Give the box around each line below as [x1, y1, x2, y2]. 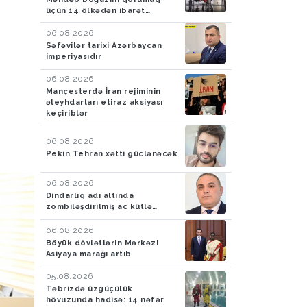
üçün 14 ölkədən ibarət [45, 5, 145, 15]
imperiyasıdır [45, 51, 101, 61]
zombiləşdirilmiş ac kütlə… [45, 201, 158, 211]
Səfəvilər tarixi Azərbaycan [45, 40, 162, 50]
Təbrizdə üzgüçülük [45, 284, 133, 293]
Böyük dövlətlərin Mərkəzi [45, 238, 158, 247]
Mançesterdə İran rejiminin [45, 86, 161, 96]
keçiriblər [45, 108, 88, 118]
